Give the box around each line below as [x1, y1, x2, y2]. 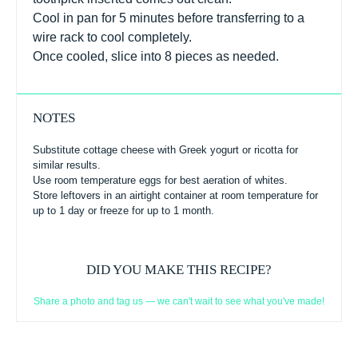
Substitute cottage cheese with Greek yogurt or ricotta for [33, 143, 298, 156]
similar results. [33, 158, 101, 171]
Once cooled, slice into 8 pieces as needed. [33, 49, 279, 63]
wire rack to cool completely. [33, 30, 192, 44]
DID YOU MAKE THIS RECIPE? [86, 261, 272, 277]
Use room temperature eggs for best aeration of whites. [33, 173, 288, 186]
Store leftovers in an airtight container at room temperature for [33, 189, 318, 201]
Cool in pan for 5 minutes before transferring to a [33, 10, 304, 25]
